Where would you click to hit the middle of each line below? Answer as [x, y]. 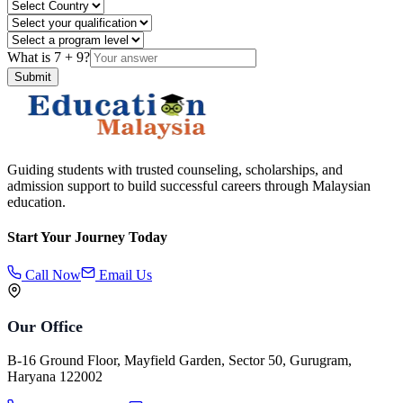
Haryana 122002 [55, 376]
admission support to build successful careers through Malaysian [189, 186]
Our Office [45, 326]
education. [36, 202]
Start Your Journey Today [87, 237]
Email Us [124, 274]
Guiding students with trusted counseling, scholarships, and [175, 170]
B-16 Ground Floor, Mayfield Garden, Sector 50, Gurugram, [179, 360]
